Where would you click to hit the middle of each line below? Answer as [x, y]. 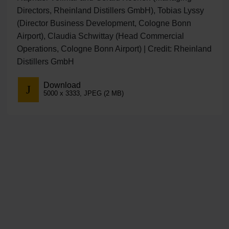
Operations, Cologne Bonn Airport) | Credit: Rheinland [114, 49]
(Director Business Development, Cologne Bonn [104, 23]
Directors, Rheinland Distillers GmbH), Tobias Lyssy [110, 10]
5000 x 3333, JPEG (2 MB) [83, 94]
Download [62, 85]
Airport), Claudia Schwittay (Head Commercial [100, 36]
